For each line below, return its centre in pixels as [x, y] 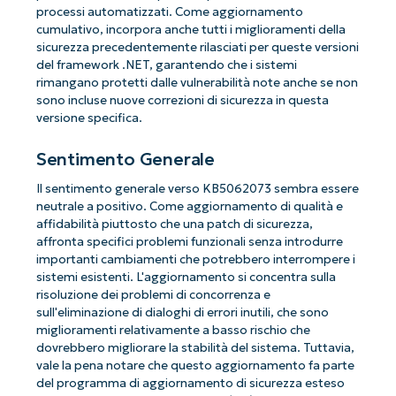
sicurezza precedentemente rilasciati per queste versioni [197, 48]
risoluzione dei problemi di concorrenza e [153, 295]
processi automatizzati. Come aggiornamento [169, 12]
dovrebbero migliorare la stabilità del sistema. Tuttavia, [195, 348]
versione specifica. [89, 118]
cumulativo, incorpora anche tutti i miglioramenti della [190, 30]
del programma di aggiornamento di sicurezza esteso [190, 384]
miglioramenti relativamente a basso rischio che [173, 331]
